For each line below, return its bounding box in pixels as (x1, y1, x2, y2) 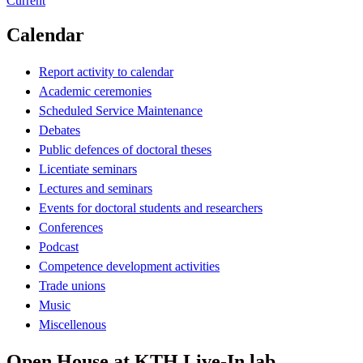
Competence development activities (39, 258, 220, 273)
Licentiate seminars (39, 161, 137, 176)
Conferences (39, 220, 103, 234)
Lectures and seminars (39, 181, 152, 195)
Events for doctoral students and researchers (39, 200, 263, 215)
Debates (39, 122, 80, 137)
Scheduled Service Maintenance (39, 103, 203, 117)
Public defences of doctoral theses (39, 142, 211, 156)
